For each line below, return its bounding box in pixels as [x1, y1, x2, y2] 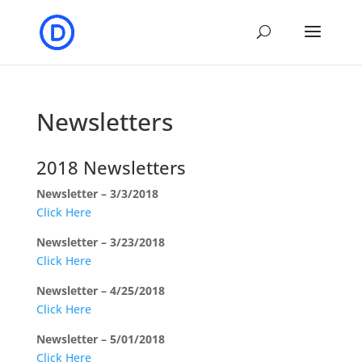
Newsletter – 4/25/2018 [36, 283, 165, 298]
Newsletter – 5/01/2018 [36, 331, 165, 347]
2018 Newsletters [36, 155, 186, 179]
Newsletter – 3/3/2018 [36, 186, 158, 201]
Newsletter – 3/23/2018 [36, 234, 165, 250]
